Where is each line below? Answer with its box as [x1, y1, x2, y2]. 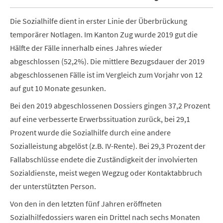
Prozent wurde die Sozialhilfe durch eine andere [10, 127, 171, 137]
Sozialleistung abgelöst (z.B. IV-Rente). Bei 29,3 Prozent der [10, 141, 206, 151]
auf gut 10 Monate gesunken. [10, 83, 106, 93]
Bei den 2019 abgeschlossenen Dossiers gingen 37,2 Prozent [10, 101, 210, 111]
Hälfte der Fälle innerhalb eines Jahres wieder [10, 43, 162, 53]
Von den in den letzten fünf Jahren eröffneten [10, 199, 162, 209]
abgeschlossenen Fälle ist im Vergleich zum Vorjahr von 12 [10, 70, 203, 80]
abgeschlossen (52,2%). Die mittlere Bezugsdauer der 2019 [10, 56, 205, 66]
